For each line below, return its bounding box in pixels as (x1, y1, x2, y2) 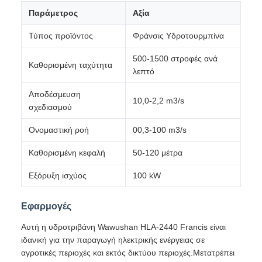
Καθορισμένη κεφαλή (29, 148, 105, 157)
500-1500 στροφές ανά (133, 54, 218, 63)
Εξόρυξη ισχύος (29, 171, 87, 180)
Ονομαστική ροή (29, 125, 89, 135)
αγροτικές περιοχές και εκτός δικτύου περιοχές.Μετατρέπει (21, 248, 235, 257)
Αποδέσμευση (29, 89, 81, 99)
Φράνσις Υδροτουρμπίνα (133, 31, 224, 40)
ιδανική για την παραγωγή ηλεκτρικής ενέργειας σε (21, 235, 205, 244)
